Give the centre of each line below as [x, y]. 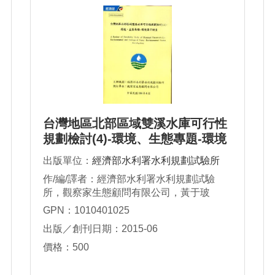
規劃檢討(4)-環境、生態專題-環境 [135, 139]
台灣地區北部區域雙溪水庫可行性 [135, 124]
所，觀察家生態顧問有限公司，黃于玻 [126, 193]
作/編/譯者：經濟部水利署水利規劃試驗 [129, 179]
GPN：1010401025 [86, 211]
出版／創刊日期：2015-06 [100, 229]
